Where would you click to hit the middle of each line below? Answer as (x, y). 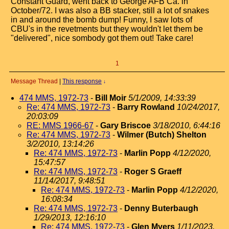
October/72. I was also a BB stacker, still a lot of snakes (110, 10)
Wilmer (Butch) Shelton (162, 135)
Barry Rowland (146, 107)
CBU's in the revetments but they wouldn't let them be (107, 29)
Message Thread (34, 81)
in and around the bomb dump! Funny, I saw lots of (101, 20)
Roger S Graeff (153, 171)
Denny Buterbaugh (161, 208)
